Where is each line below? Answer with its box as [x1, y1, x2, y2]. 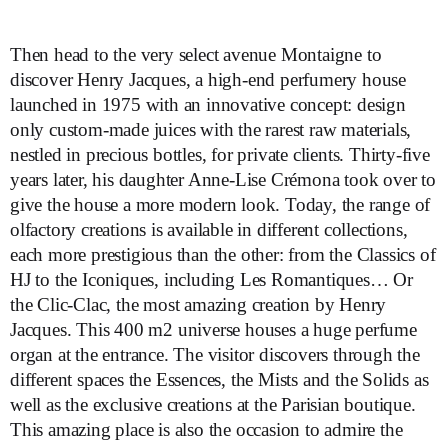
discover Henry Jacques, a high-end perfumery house [10, 69, 406, 91]
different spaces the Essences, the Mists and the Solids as [10, 369, 429, 391]
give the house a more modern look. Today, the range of [10, 194, 431, 216]
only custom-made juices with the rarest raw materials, [10, 119, 412, 141]
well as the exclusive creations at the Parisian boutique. [10, 394, 416, 416]
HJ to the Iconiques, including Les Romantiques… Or [10, 269, 413, 291]
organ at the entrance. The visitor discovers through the [10, 344, 420, 366]
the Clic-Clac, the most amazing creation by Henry [10, 294, 387, 316]
